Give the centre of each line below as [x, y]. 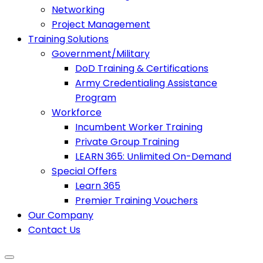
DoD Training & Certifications [142, 68]
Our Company [61, 215]
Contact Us [54, 230]
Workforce [77, 112]
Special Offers [84, 171]
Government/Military [101, 53]
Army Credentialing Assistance [146, 83]
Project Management [101, 24]
